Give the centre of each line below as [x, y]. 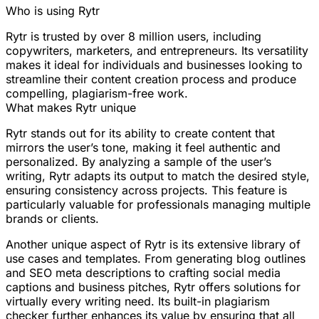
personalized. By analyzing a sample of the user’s [138, 161]
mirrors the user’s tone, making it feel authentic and [143, 147]
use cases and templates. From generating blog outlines [156, 258]
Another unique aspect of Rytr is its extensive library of [153, 244]
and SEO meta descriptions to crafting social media [143, 272]
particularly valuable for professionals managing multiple [158, 204]
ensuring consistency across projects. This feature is [146, 190]
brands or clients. [52, 218]
